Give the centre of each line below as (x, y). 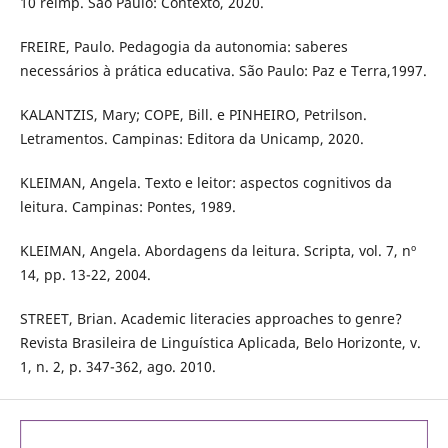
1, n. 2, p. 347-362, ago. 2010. (117, 366)
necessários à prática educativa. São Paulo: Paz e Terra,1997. (223, 70)
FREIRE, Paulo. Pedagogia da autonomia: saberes (183, 46)
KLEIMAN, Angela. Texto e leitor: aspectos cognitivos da (205, 182)
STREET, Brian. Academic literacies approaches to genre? (210, 318)
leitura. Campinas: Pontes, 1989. (127, 206)
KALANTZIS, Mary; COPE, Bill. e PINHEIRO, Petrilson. (193, 114)
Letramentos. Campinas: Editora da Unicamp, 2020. (191, 138)
